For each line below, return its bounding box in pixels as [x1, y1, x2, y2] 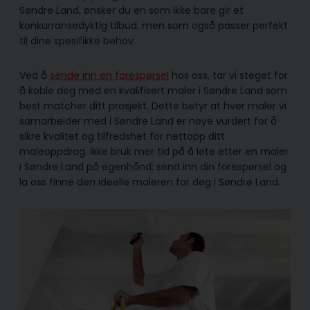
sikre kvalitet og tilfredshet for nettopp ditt [19, 129, 225, 143]
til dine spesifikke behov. [19, 33, 136, 48]
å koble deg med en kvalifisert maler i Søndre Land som [19, 83, 287, 98]
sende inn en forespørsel [50, 68, 169, 82]
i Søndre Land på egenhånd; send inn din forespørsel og [19, 159, 286, 174]
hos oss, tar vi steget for [169, 68, 288, 82]
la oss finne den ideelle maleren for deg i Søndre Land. [19, 174, 280, 189]
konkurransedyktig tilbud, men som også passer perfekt [19, 18, 288, 33]
